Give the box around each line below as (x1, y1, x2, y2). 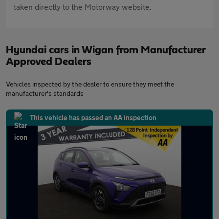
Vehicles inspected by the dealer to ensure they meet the (6, 80, 174, 88)
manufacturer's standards (6, 89, 84, 98)
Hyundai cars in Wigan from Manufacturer (6, 44, 205, 56)
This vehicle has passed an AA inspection (30, 113, 156, 122)
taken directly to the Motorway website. (14, 2, 152, 12)
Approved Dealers (6, 56, 91, 67)
